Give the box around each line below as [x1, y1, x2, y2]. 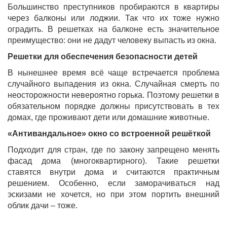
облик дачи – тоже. [8, 201, 78, 210]
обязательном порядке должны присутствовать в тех [8, 102, 219, 111]
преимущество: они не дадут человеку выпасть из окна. [8, 36, 216, 45]
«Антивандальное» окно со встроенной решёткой [8, 129, 211, 138]
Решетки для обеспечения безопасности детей [8, 52, 198, 61]
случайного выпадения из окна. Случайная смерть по [8, 80, 219, 89]
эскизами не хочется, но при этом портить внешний [8, 190, 219, 199]
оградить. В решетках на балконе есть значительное [8, 25, 219, 34]
